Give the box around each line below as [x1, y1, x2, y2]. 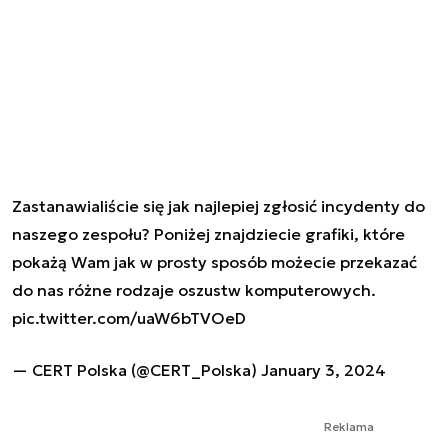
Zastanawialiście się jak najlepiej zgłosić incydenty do [12, 195, 425, 216]
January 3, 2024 [261, 359, 386, 380]
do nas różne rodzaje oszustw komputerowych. [12, 279, 376, 300]
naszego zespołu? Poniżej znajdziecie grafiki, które [12, 223, 405, 244]
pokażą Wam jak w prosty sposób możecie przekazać [12, 251, 417, 272]
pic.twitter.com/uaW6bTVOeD [12, 307, 246, 328]
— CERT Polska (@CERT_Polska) [12, 359, 261, 380]
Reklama [324, 418, 374, 434]
